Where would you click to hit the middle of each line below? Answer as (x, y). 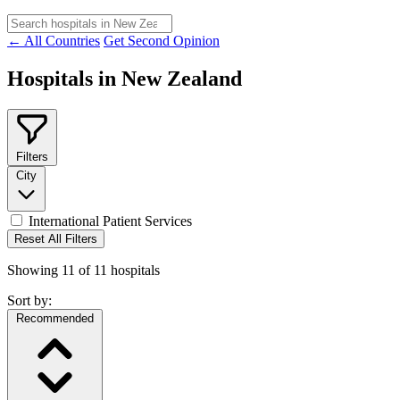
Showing (34, 270)
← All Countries (54, 40)
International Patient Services (110, 221)
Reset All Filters (56, 238)
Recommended (55, 318)
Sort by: (29, 300)
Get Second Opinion (162, 40)
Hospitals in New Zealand (125, 78)
